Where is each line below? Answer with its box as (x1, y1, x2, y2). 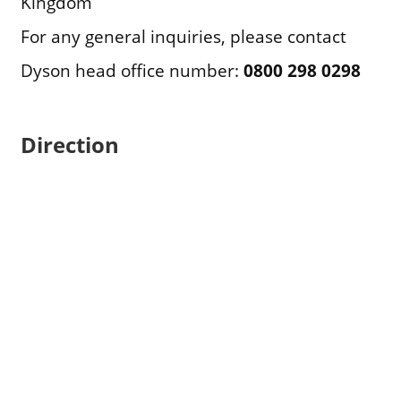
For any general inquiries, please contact (20, 24, 346, 49)
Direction (20, 129, 119, 159)
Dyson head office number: (20, 58, 243, 83)
